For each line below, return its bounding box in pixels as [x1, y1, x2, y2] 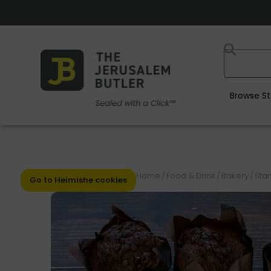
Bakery [221, 170, 249, 181]
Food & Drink [166, 170, 215, 181]
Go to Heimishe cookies [29, 174, 127, 186]
